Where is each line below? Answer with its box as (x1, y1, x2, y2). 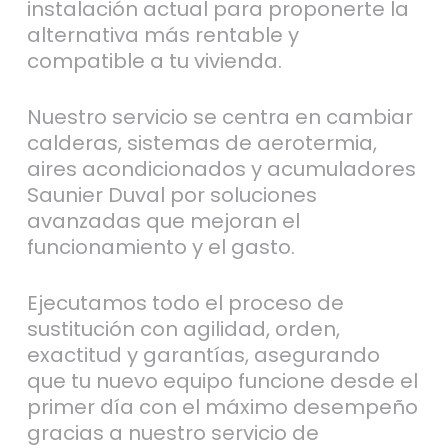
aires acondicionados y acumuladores (26, 154, 416, 183)
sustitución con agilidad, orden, (26, 314, 340, 343)
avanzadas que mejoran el (26, 206, 300, 235)
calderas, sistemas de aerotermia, (26, 128, 377, 157)
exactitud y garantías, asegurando (26, 340, 380, 369)
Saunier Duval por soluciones (26, 180, 317, 209)
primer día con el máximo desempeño (26, 392, 418, 421)
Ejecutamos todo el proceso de (26, 288, 344, 317)
